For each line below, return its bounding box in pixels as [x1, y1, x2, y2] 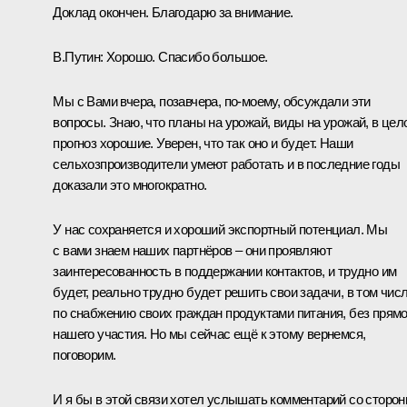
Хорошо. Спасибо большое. [103, 48, 268, 65]
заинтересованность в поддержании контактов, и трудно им [53, 263, 397, 279]
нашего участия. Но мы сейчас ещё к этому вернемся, [53, 325, 366, 342]
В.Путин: [53, 48, 104, 65]
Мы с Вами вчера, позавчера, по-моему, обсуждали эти [53, 93, 371, 109]
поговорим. [53, 346, 116, 362]
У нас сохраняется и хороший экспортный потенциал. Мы [53, 221, 388, 237]
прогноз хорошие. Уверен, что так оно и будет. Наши [53, 134, 353, 151]
